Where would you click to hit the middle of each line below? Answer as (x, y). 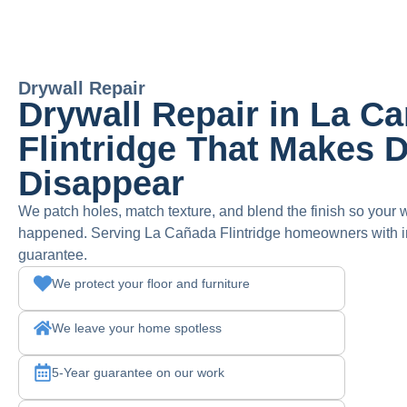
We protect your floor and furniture (150, 283)
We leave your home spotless (136, 328)
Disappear (101, 183)
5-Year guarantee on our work (138, 372)
